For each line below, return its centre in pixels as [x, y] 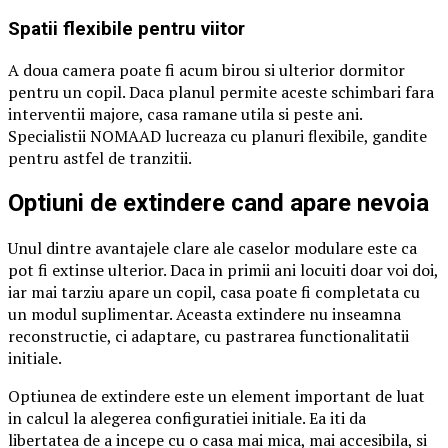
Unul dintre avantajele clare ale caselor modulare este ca [212, 247]
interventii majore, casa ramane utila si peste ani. [185, 113]
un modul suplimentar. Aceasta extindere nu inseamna [204, 313]
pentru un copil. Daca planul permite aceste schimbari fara [221, 91]
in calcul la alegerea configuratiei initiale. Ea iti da [187, 417]
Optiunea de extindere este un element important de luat [216, 395]
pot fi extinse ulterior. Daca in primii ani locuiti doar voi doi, [223, 269]
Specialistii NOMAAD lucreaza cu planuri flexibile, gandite [217, 135]
